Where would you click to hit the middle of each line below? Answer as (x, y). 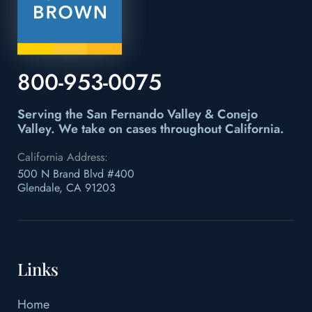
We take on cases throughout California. (170, 129)
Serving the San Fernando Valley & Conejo (138, 115)
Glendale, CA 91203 (67, 188)
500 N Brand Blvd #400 (76, 174)
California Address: (63, 157)
